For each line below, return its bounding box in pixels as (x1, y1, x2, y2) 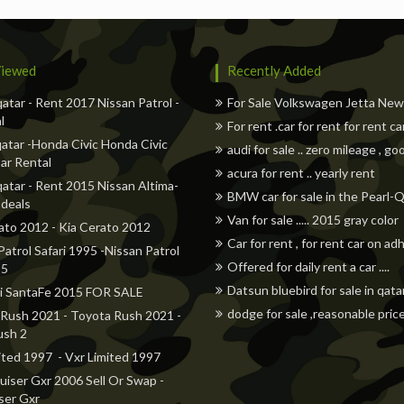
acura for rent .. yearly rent (227, 165, 375, 180)
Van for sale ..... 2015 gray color (227, 212, 399, 227)
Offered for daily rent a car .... (227, 259, 390, 274)
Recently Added (227, 62, 321, 78)
